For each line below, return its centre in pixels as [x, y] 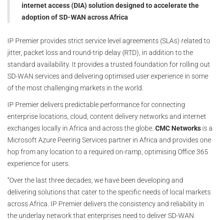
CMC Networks [178, 128]
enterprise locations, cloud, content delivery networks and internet [107, 117]
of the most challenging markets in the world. [75, 88]
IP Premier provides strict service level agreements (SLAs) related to [109, 41]
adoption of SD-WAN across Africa [75, 17]
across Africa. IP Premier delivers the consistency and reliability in [106, 204]
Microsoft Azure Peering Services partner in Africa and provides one [109, 140]
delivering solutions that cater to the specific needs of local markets [109, 192]
